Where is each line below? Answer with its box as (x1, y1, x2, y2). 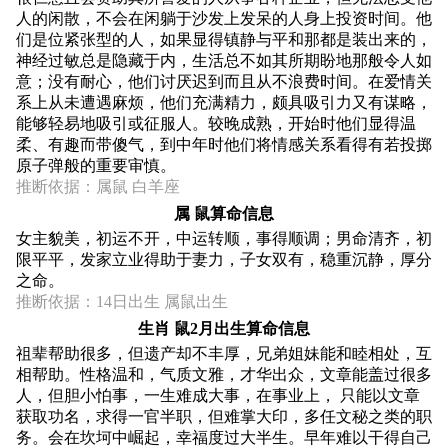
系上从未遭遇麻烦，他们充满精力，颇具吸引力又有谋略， (16, 93, 432, 111)
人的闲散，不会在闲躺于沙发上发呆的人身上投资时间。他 (16, 9, 432, 27)
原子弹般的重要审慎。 (16, 156, 176, 174)
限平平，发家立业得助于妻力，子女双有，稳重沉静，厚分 (16, 250, 432, 268)
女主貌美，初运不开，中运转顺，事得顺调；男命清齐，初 (16, 229, 432, 247)
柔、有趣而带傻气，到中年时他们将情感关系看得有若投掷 (16, 135, 432, 153)
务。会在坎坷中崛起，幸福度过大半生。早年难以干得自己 (16, 428, 432, 446)
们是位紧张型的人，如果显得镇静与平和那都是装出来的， (16, 30, 432, 48)
